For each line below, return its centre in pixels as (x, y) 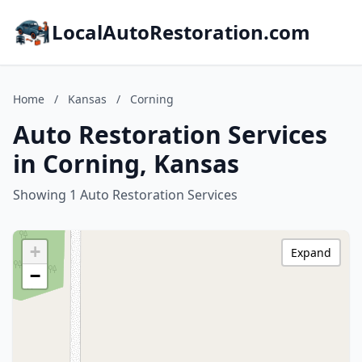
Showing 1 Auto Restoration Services (125, 195)
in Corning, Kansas (126, 164)
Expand (311, 253)
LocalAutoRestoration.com (181, 32)
